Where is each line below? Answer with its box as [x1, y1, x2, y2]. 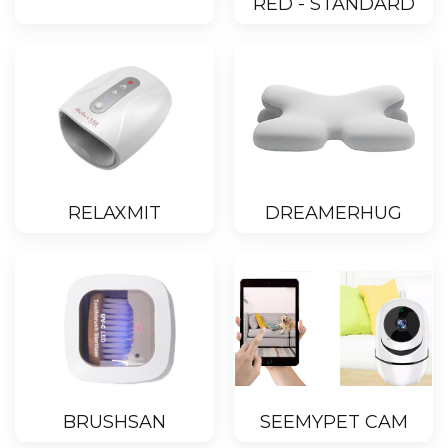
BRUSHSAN [63, 411, 166, 434]
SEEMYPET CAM [259, 411, 408, 434]
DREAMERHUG [265, 202, 402, 225]
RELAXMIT [68, 202, 161, 225]
